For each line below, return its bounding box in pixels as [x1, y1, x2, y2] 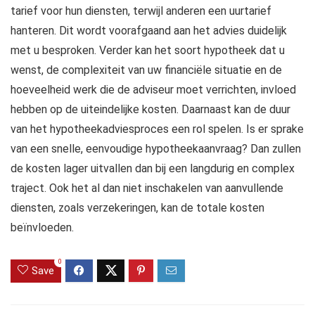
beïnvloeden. [11, 221, 74, 235]
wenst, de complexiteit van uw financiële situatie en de [11, 63, 282, 77]
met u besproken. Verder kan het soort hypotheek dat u [11, 44, 285, 58]
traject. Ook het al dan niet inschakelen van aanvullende [11, 181, 283, 195]
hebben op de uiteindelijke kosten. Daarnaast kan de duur [11, 103, 290, 117]
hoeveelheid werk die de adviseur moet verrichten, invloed [11, 83, 296, 97]
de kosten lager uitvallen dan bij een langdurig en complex [11, 162, 295, 176]
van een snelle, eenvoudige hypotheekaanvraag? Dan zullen [11, 142, 301, 156]
